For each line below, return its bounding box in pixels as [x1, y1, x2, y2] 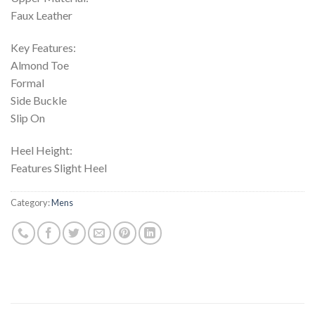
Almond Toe [11, 58, 69, 72]
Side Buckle [11, 93, 67, 107]
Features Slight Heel [11, 160, 107, 174]
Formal [11, 75, 44, 89]
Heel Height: [11, 143, 72, 157]
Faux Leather [11, 8, 72, 22]
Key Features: [11, 40, 76, 54]
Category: [11, 196, 51, 208]
